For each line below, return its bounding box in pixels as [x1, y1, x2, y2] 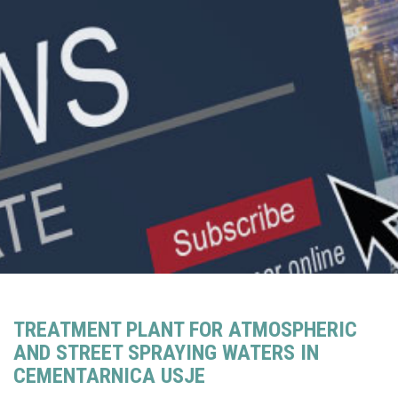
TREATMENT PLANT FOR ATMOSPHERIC [13, 317, 357, 343]
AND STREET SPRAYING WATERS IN [13, 340, 319, 366]
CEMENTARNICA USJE [13, 363, 205, 389]
